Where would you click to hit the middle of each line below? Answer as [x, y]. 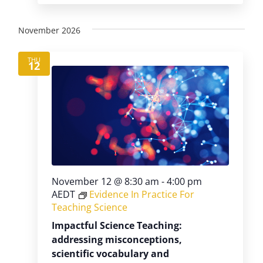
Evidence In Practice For [142, 195]
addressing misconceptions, [117, 240]
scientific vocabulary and [110, 254]
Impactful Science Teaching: [117, 226]
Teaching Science [90, 208]
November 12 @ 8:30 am [105, 182]
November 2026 [49, 31]
